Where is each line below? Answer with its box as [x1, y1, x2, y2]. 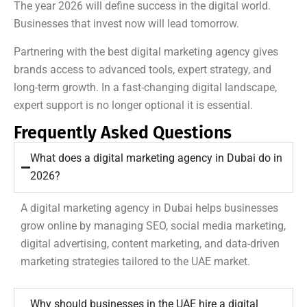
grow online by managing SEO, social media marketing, [21, 219, 286, 233]
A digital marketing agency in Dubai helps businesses [21, 201, 278, 215]
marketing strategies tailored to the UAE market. [21, 255, 250, 269]
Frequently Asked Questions [14, 123, 232, 144]
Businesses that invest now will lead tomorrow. [14, 17, 239, 31]
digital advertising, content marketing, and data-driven [21, 237, 280, 251]
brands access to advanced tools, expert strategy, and [14, 63, 271, 77]
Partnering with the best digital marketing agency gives [14, 45, 278, 59]
